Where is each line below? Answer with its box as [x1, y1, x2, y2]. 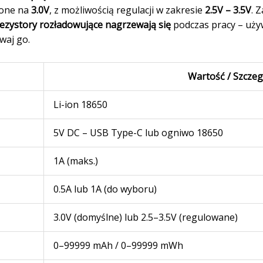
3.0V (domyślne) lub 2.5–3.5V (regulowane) [53, 210, 238, 224]
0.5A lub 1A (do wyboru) [53, 182, 157, 195]
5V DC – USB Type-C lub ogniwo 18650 [53, 126, 223, 139]
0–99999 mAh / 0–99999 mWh [53, 238, 183, 252]
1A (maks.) [53, 154, 98, 167]
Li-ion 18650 [53, 97, 107, 111]
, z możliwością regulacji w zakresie [49, 3, 205, 16]
